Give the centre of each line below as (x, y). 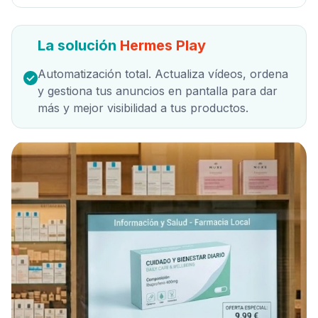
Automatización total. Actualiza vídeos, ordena (163, 74)
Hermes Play (163, 46)
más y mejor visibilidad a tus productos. (143, 108)
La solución (79, 46)
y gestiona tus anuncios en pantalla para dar (158, 91)
